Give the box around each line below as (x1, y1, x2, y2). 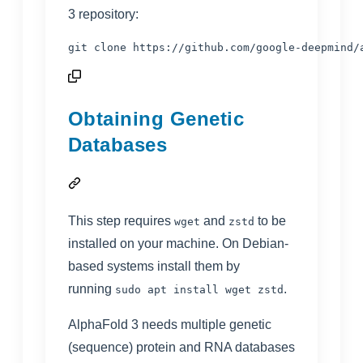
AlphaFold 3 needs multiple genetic (68, 317, 271, 331)
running (68, 281, 112, 296)
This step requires (68, 213, 171, 228)
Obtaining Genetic (68, 107, 245, 130)
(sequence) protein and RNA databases (68, 340, 295, 354)
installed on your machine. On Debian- (68, 236, 288, 250)
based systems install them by (68, 258, 240, 273)
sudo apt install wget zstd (115, 283, 284, 296)
